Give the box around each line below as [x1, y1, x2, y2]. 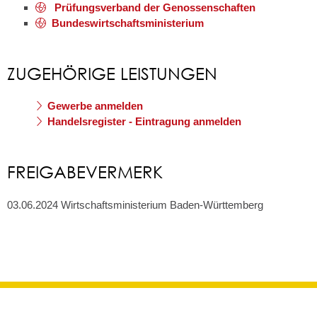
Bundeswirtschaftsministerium [51, 16, 204, 29]
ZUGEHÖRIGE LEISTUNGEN [7, 62, 217, 83]
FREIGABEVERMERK [7, 161, 163, 182]
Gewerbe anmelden [47, 100, 143, 112]
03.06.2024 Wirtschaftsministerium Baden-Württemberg [7, 198, 263, 211]
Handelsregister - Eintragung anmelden [47, 115, 241, 127]
